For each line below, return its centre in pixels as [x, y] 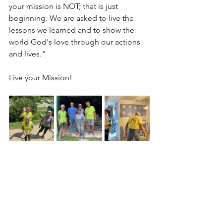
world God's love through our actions [76, 42]
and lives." [27, 54]
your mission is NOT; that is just [64, 6]
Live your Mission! [41, 78]
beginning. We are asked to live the [72, 18]
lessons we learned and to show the [73, 30]
